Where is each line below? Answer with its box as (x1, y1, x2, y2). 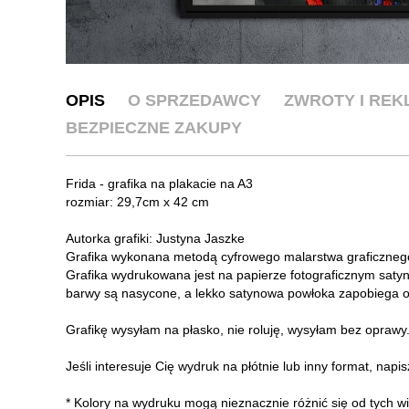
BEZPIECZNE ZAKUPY (66, 118, 242, 137)
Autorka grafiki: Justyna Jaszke (66, 230, 245, 246)
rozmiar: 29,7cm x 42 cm (66, 194, 209, 209)
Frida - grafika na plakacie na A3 (66, 175, 253, 191)
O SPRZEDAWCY (128, 90, 261, 110)
